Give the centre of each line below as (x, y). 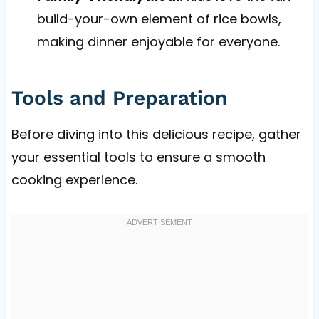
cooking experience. (74, 180)
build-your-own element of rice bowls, (159, 19)
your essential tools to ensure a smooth (138, 157)
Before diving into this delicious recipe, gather (156, 135)
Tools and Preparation (119, 98)
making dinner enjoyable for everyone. (158, 42)
